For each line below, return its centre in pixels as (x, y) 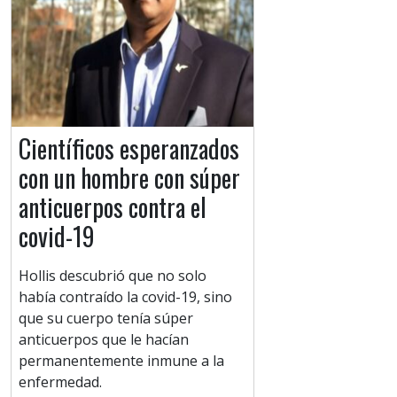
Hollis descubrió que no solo (113, 276)
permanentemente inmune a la (121, 361)
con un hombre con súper (129, 178)
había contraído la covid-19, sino (125, 297)
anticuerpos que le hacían (104, 340)
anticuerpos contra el (113, 207)
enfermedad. (60, 382)
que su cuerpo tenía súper (106, 319)
